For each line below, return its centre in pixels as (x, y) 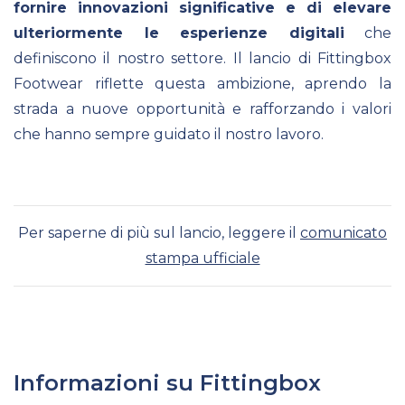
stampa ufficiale (202, 258)
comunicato (344, 232)
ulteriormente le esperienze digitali (179, 33)
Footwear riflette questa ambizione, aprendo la (202, 83)
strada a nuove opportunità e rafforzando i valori (202, 108)
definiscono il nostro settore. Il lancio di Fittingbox (202, 58)
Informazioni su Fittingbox (167, 382)
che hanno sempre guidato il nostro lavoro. (169, 134)
